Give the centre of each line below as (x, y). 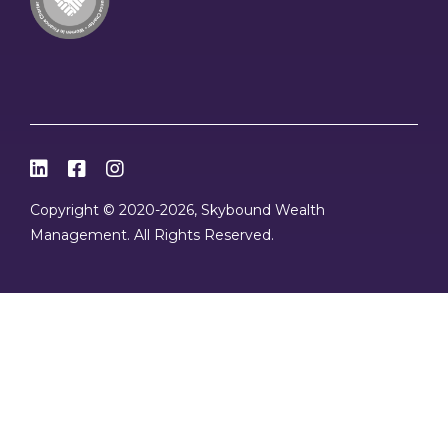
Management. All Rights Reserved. (152, 235)
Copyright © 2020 (92, 210)
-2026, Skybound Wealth (240, 210)
